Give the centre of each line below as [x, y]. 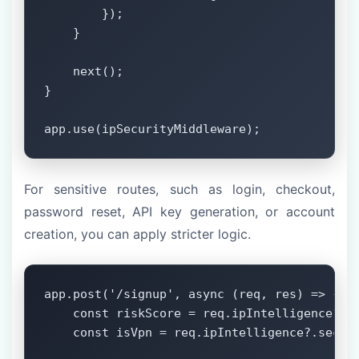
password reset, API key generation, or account [179, 212]
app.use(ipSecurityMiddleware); [152, 129]
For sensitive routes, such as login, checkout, [179, 190]
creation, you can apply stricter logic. [137, 234]
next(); [84, 72]
